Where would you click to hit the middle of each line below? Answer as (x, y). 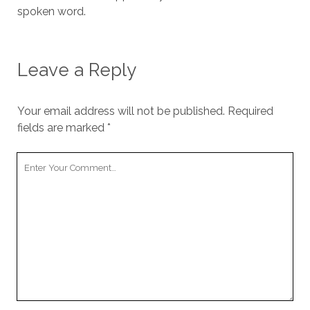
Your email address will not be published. (121, 111)
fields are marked (62, 128)
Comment (42, 177)
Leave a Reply (76, 70)
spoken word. (51, 11)
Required (250, 111)
